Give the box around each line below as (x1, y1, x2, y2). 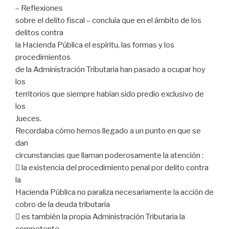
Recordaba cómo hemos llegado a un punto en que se (15, 126, 201, 136)
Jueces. (15, 114, 41, 124)
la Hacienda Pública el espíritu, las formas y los (15, 40, 174, 50)
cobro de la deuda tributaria (15, 200, 110, 210)
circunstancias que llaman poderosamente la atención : (15, 151, 203, 161)
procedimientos (15, 53, 71, 62)
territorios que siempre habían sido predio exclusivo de (15, 89, 204, 99)
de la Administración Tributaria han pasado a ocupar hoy (15, 65, 205, 75)
